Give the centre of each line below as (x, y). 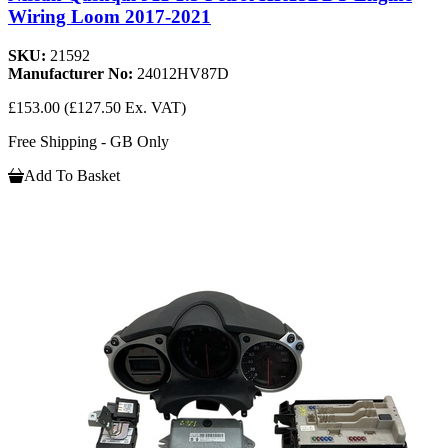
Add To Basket (72, 175)
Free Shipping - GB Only (88, 141)
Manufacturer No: (72, 73)
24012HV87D (183, 73)
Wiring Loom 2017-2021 (109, 16)
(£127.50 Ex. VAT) (125, 107)
